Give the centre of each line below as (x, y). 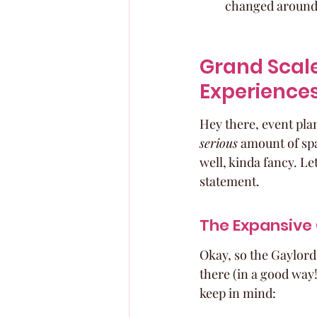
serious (219, 143)
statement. (230, 181)
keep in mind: (238, 293)
